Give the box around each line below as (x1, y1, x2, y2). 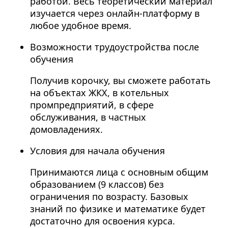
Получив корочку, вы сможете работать (30, 74, 211, 87)
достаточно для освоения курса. (30, 214, 175, 227)
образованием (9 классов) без (30, 178, 164, 190)
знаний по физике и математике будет (30, 202, 206, 215)
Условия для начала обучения (30, 144, 165, 157)
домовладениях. (30, 123, 103, 135)
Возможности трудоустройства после (30, 40, 199, 53)
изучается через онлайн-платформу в (30, 7, 199, 19)
